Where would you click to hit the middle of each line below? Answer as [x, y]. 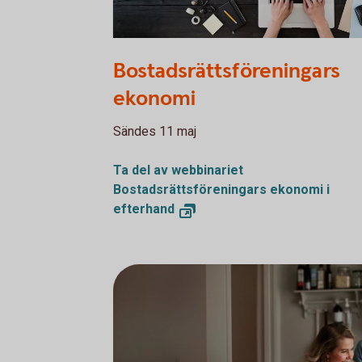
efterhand [144, 209]
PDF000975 [147, 50]
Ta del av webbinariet [178, 170]
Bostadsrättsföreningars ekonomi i [221, 189]
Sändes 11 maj [156, 131]
